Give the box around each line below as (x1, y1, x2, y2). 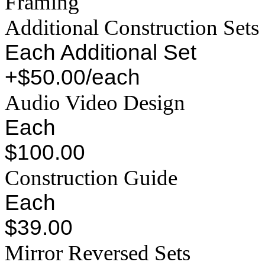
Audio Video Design (5, 91, 185, 115)
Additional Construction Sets (5, 15, 259, 40)
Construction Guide (5, 166, 177, 190)
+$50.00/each (5, 65, 140, 90)
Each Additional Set (5, 40, 196, 65)
